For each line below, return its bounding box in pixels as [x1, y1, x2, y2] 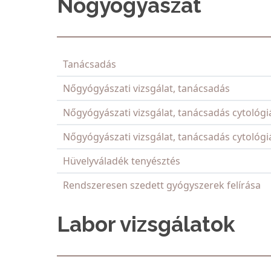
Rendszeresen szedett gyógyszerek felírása [63, 178, 261, 192]
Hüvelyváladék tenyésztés [63, 154, 180, 168]
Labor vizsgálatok [57, 212, 235, 237]
